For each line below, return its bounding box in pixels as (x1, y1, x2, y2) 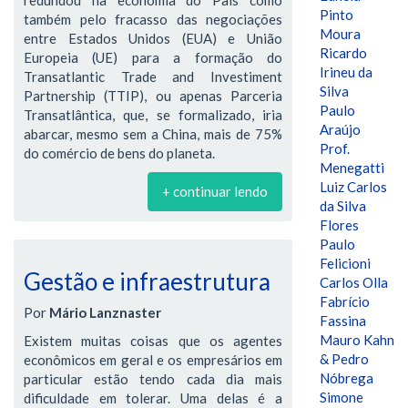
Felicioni (320, 255, 371, 271)
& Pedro (320, 351, 369, 367)
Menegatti (320, 159, 384, 176)
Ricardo (320, 45, 367, 61)
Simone (320, 389, 363, 405)
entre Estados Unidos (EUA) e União (24, 29, 282, 46)
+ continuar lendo (162, 182, 268, 199)
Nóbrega (320, 370, 373, 386)
